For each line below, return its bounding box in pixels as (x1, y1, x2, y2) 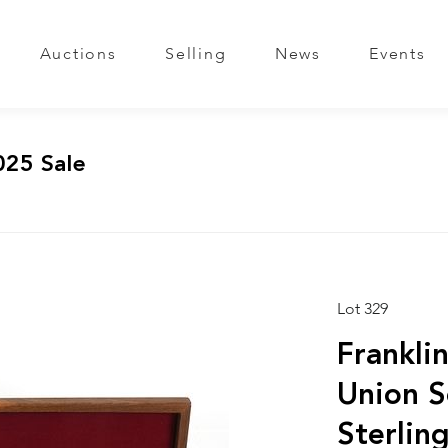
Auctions (39, 46, 117, 63)
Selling (165, 46, 227, 63)
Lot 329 (336, 302, 388, 318)
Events (369, 46, 426, 63)
